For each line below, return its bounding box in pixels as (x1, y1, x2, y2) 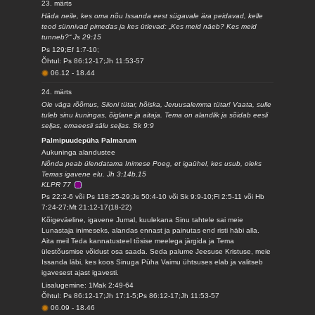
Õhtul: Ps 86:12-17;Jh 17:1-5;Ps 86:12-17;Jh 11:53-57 (41, 292, 220, 300)
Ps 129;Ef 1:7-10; (41, 46, 100, 53)
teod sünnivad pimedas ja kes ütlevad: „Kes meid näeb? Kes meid (41, 22, 257, 30)
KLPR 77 (41, 181, 72, 188)
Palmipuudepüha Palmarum (41, 136, 137, 144)
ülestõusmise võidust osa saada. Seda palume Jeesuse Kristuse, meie (41, 247, 271, 255)
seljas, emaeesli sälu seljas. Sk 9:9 (41, 122, 155, 129)
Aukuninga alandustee (41, 148, 116, 156)
